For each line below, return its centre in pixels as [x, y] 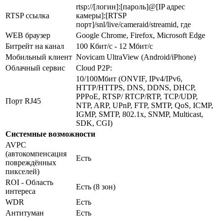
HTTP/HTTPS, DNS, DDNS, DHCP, [136, 87]
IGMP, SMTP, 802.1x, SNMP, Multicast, [140, 114]
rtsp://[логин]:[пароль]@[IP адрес [130, 6]
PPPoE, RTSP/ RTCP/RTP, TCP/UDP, [137, 96]
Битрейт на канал [35, 46]
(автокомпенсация [36, 153]
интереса [20, 191]
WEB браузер [28, 35]
